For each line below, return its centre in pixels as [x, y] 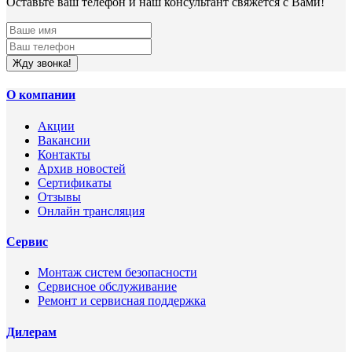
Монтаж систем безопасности [117, 273]
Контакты [64, 154]
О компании [41, 95]
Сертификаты [75, 182]
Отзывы [59, 196]
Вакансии [64, 140]
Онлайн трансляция [91, 211]
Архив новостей [82, 168]
